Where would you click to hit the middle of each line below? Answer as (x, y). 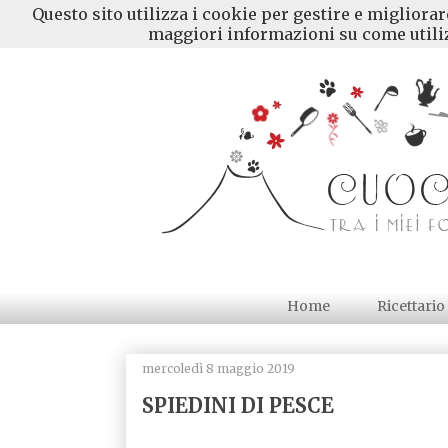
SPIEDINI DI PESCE (237, 405)
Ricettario (411, 306)
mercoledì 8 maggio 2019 (218, 368)
